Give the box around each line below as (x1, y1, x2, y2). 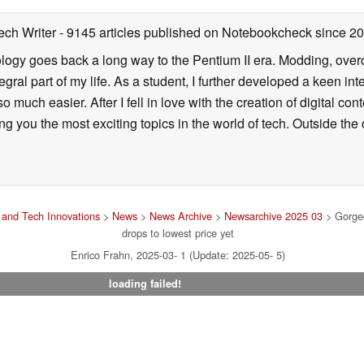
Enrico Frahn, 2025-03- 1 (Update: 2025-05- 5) (71, 246, 285, 262)
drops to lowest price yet (122, 224, 234, 240)
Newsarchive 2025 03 (223, 207, 323, 223)
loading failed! (108, 275, 181, 291)
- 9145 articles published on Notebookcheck (59, 22, 312, 41)
